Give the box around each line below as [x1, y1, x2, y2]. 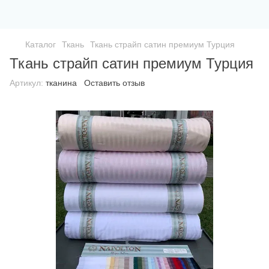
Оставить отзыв [84, 78, 145, 88]
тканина [43, 78, 77, 88]
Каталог [25, 40, 56, 49]
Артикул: [10, 78, 43, 88]
